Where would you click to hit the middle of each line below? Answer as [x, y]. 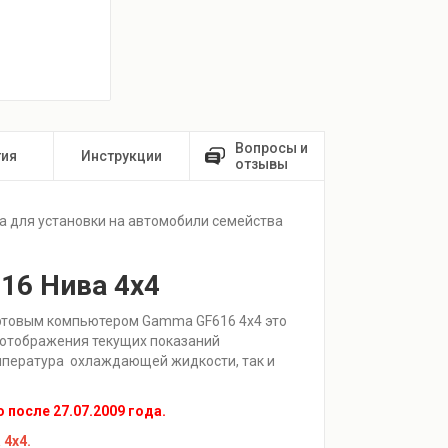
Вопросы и [271, 147]
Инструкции [121, 155]
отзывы [261, 163]
